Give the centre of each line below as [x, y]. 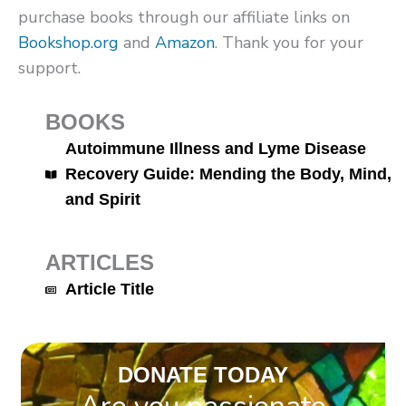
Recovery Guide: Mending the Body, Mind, [228, 174]
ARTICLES [100, 263]
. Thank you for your [289, 43]
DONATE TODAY [203, 374]
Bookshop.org [68, 43]
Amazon [185, 43]
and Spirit [102, 200]
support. [49, 68]
